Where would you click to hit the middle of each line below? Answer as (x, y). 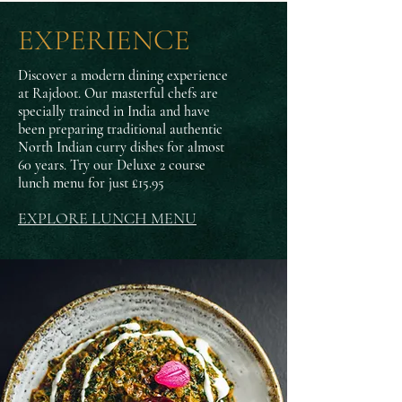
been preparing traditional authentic (120, 129)
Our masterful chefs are (151, 93)
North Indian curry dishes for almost (121, 147)
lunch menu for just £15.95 (91, 183)
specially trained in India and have (114, 111)
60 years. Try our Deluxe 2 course (112, 165)
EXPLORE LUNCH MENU (107, 218)
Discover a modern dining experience (123, 75)
